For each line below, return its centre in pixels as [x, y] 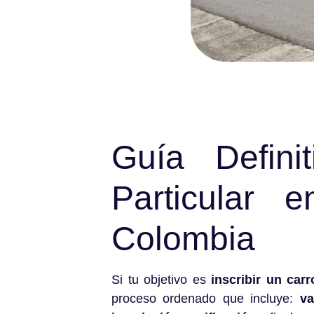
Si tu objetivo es [161, 280]
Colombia [183, 239]
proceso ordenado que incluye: [206, 299]
